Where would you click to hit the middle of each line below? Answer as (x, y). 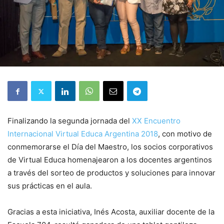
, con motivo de (185, 134)
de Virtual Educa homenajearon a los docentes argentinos (110, 160)
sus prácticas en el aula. (50, 186)
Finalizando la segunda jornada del (70, 121)
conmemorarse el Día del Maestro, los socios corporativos (110, 147)
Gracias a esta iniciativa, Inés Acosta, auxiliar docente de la (111, 212)
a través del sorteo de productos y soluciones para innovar (111, 173)
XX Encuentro (156, 121)
